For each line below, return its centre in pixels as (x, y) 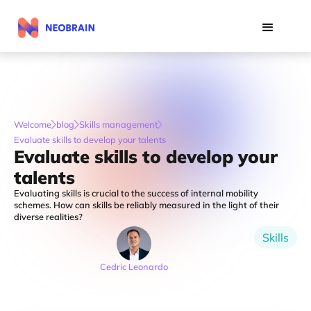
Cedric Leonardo (134, 267)
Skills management (118, 124)
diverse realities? (48, 217)
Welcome (33, 124)
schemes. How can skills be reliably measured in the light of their (146, 205)
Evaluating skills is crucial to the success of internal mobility (136, 193)
